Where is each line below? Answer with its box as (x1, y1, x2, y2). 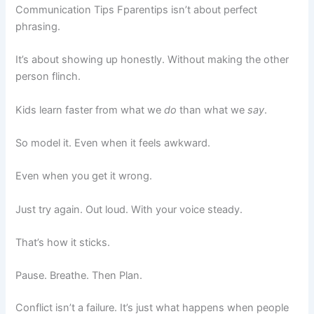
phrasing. (15, 20, 61, 33)
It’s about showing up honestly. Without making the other (15, 53, 289, 67)
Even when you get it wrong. (15, 170, 153, 183)
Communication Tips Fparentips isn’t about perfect (15, 3, 258, 16)
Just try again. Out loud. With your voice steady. (15, 203, 243, 216)
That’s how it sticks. (15, 236, 111, 250)
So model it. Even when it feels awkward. (15, 137, 211, 150)
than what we (177, 103, 248, 116)
